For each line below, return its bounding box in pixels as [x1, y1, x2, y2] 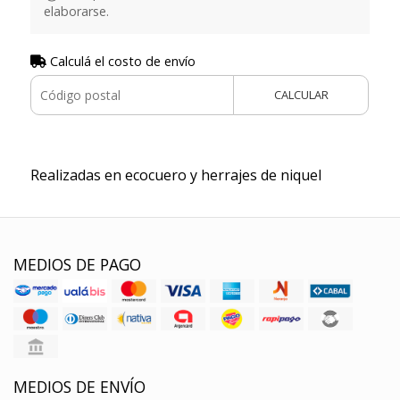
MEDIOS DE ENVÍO [13, 376, 146, 398]
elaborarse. [43, 3, 109, 21]
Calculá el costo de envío [46, 53, 196, 71]
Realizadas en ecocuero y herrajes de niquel [29, 165, 321, 186]
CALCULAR [273, 87, 329, 104]
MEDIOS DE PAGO [13, 254, 141, 276]
